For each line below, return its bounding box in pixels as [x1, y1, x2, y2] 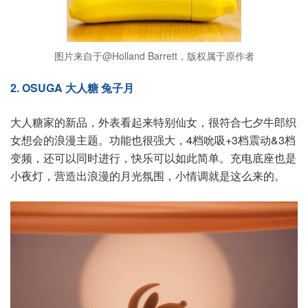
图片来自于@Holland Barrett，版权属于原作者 [54, 49, 254, 63]
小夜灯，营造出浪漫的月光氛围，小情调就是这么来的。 [10, 168, 285, 184]
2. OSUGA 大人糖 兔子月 [10, 80, 134, 96]
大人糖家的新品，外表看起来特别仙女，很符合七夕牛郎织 [10, 114, 296, 131]
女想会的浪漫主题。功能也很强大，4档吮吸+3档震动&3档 [10, 132, 296, 148]
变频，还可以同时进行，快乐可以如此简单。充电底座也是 [10, 150, 296, 166]
